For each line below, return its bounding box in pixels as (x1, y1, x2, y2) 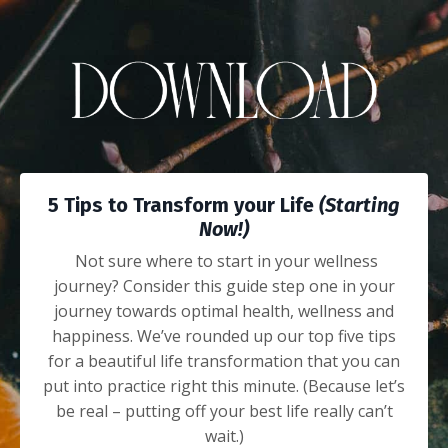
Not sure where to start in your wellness (74, 249, 378, 272)
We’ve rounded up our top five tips (137, 324, 396, 347)
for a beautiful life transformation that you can (48, 349, 400, 372)
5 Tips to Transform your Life (48, 192, 319, 217)
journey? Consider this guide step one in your (53, 274, 395, 297)
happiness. (52, 324, 137, 347)
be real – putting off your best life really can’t (55, 399, 393, 422)
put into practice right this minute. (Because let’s (43, 374, 405, 397)
